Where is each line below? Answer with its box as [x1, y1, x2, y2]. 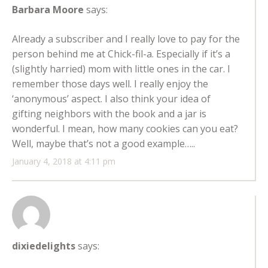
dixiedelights [12, 239, 75, 253]
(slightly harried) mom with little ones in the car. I [12, 62, 230, 76]
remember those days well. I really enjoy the [12, 77, 208, 91]
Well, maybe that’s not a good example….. [12, 137, 195, 151]
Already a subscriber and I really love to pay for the [12, 32, 240, 46]
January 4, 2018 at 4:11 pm [12, 156, 115, 167]
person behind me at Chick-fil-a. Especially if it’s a [12, 47, 230, 61]
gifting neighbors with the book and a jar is [12, 107, 206, 121]
